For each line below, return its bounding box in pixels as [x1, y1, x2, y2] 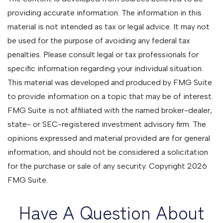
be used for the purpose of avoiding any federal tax [7, 36, 190, 45]
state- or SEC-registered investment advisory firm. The [7, 119, 206, 129]
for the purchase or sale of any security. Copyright [7, 161, 187, 171]
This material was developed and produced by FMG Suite [7, 78, 212, 87]
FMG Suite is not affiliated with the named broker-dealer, [7, 106, 212, 115]
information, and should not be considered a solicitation [7, 147, 208, 157]
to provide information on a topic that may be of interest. [7, 92, 213, 101]
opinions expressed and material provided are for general [7, 133, 210, 143]
